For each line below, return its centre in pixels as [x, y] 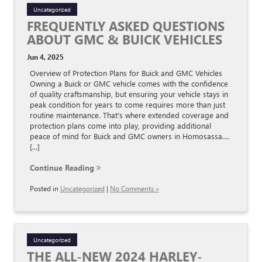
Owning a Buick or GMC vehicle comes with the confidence [129, 84]
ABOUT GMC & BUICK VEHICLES [125, 39]
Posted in [45, 189]
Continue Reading [63, 168]
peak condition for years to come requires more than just [127, 105]
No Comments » [135, 189]
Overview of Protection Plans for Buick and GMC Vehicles [126, 73]
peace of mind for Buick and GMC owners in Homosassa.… [130, 136]
